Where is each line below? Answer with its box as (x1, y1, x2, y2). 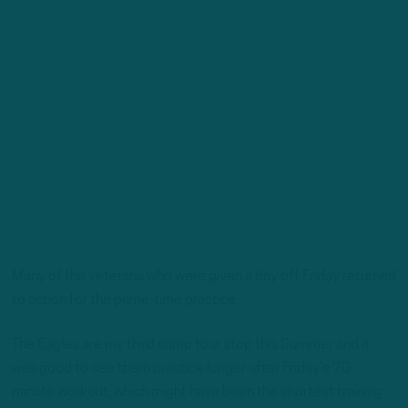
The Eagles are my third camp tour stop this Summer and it (12, 338, 370, 353)
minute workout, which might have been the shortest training (12, 385, 382, 401)
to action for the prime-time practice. (12, 293, 239, 309)
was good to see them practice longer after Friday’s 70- (12, 362, 355, 377)
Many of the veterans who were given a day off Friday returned (12, 270, 396, 285)
